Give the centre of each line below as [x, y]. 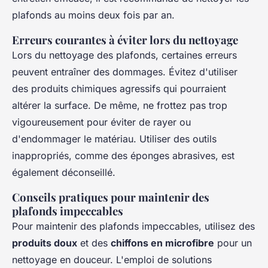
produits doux [45, 243]
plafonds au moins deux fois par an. [93, 15]
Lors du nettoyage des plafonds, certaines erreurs [124, 55]
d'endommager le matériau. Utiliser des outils [114, 139]
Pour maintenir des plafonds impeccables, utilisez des [133, 226]
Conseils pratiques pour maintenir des [111, 197]
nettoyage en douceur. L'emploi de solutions [112, 260]
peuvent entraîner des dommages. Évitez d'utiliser [125, 72]
